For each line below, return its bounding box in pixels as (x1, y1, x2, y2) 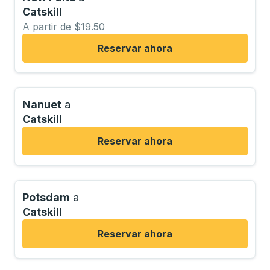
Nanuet (22, 98, 61, 111)
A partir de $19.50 (22, 20, 105, 33)
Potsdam (22, 191, 70, 204)
